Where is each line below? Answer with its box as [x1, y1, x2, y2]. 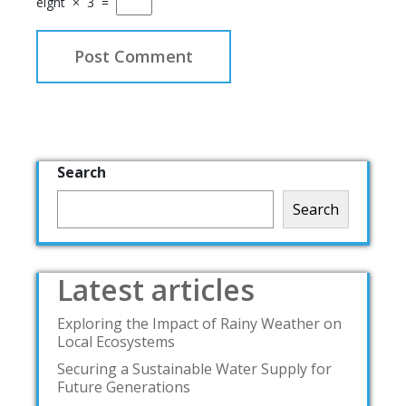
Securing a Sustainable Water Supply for [57, 359, 332, 380]
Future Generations [57, 377, 190, 398]
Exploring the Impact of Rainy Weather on [57, 314, 342, 334]
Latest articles [57, 270, 255, 310]
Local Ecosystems [57, 332, 175, 353]
